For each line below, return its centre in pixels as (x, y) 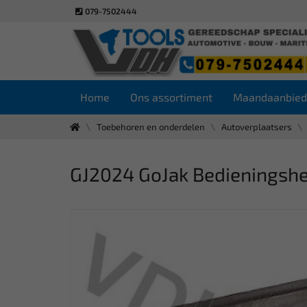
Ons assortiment (171, 97)
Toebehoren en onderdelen (151, 127)
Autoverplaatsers (257, 127)
